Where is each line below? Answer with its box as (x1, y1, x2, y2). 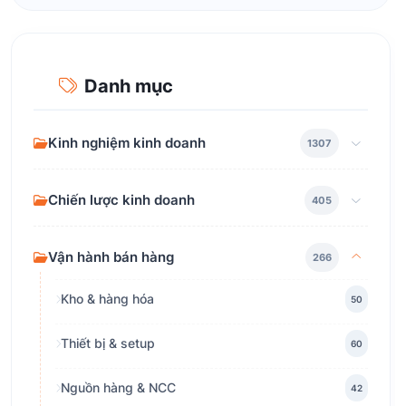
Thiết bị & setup (61, 335, 155, 352)
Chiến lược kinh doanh (48, 191, 195, 209)
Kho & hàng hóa (61, 291, 154, 307)
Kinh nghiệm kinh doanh (48, 134, 206, 152)
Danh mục (84, 75, 173, 98)
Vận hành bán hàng (48, 248, 174, 266)
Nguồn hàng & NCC (61, 380, 176, 396)
